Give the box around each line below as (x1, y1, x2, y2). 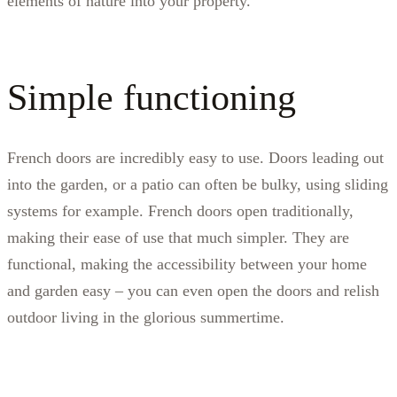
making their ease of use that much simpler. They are (7, 228, 349, 246)
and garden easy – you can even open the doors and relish (7, 281, 379, 300)
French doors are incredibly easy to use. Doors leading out (7, 148, 384, 167)
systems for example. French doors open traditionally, (7, 201, 354, 220)
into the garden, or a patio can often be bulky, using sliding (7, 175, 388, 193)
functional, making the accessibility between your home (7, 254, 367, 273)
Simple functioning (7, 76, 296, 118)
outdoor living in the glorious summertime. (7, 307, 284, 326)
